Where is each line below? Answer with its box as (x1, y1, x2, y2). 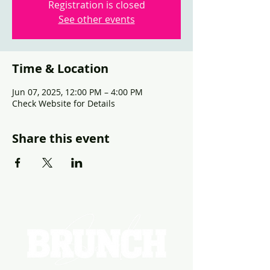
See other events (58, 13, 135, 26)
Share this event (12, 130, 110, 146)
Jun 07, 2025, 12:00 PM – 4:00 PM (12, 86, 143, 98)
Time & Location (12, 60, 108, 77)
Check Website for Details (12, 98, 115, 109)
